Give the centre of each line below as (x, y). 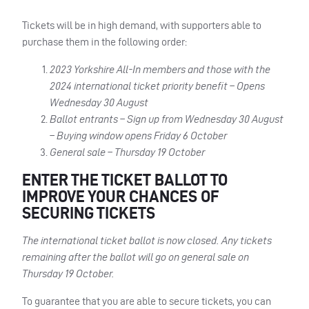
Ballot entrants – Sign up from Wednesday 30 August (167, 119)
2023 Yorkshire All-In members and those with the (160, 69)
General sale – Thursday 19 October (127, 152)
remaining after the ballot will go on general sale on (136, 257)
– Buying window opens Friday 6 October (139, 135)
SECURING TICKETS (89, 212)
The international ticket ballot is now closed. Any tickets (147, 240)
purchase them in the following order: (104, 41)
